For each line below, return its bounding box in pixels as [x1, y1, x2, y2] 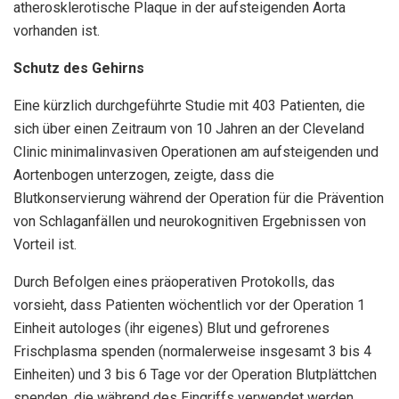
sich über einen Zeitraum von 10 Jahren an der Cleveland [13, 119, 364, 137]
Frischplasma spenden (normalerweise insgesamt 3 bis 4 [13, 342, 371, 360]
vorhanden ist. [13, 21, 100, 39]
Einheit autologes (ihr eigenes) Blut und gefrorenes [13, 319, 330, 337]
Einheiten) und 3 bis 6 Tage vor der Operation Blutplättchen [13, 365, 377, 383]
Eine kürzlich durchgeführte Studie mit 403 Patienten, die [13, 96, 365, 114]
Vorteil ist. [13, 235, 77, 253]
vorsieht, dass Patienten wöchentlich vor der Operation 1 [13, 296, 365, 313]
